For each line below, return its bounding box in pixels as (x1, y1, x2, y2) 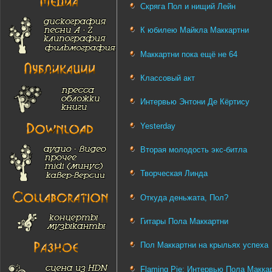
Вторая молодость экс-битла (140, 144, 247, 154)
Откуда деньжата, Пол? (140, 192, 228, 202)
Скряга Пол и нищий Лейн (140, 1, 236, 11)
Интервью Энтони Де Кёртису (140, 97, 250, 107)
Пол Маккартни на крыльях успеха (140, 240, 268, 250)
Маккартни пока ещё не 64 (140, 49, 237, 59)
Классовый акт (140, 73, 195, 83)
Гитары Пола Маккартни (140, 216, 228, 226)
